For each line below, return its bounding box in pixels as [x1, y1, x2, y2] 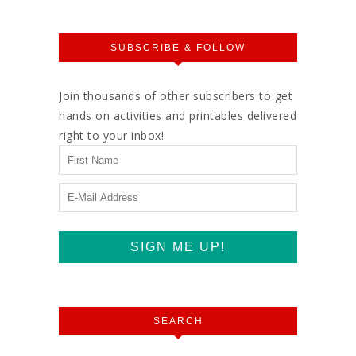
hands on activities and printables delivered [59, 107, 296, 123]
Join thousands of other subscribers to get [59, 87, 292, 103]
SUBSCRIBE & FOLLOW [110, 41, 246, 53]
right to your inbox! [59, 127, 164, 143]
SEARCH [153, 315, 203, 327]
